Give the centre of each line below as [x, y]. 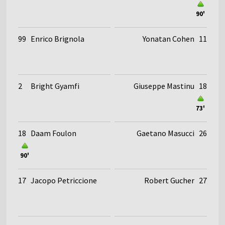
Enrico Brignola [58, 38]
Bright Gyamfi [55, 86]
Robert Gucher [169, 180]
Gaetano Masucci [165, 133]
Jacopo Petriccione [64, 180]
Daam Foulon [54, 133]
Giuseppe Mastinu [164, 86]
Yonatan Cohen [168, 38]
